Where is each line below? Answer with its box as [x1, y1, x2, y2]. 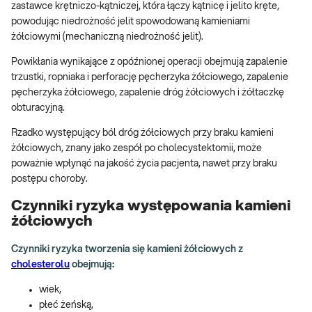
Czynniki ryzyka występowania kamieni [11, 198, 290, 214]
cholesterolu [11, 259, 70, 270]
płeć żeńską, [39, 299, 95, 310]
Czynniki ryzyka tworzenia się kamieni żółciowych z [11, 244, 243, 254]
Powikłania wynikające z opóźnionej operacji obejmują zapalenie [11, 56, 288, 67]
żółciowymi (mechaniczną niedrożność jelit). [11, 31, 203, 42]
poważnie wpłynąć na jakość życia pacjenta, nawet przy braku [11, 158, 277, 169]
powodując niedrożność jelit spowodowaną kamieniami [11, 16, 250, 26]
